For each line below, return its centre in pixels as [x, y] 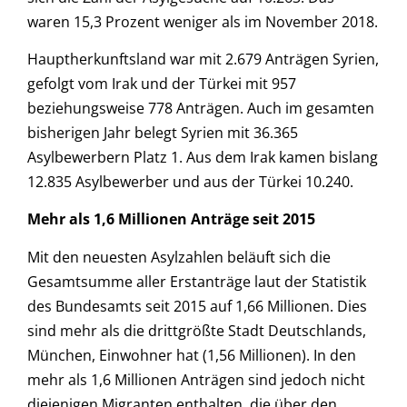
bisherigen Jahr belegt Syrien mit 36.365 [163, 133]
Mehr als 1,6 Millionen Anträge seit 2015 [171, 219]
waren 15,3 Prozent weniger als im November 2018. [203, 21]
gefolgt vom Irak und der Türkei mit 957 [162, 84]
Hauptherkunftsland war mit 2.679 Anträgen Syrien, [203, 60]
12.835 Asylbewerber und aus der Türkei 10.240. [190, 182]
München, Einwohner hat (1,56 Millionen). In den [192, 355]
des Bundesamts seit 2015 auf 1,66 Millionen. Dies [197, 306]
